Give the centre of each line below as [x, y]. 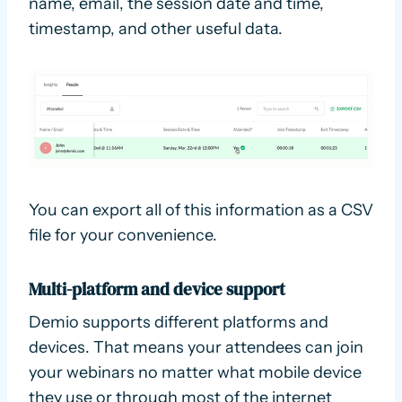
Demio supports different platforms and [179, 323]
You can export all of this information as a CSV [201, 210]
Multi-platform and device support [157, 288]
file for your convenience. [123, 235]
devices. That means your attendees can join [196, 348]
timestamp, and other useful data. [156, 28]
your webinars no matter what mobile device [195, 373]
